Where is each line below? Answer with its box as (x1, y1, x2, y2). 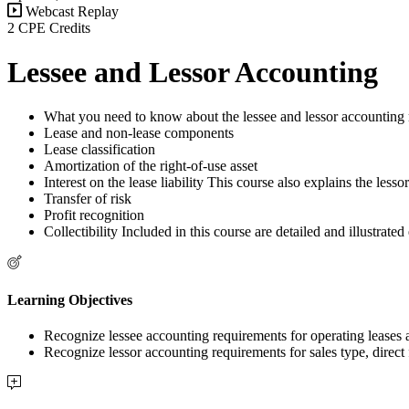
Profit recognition (44, 207, 144, 224)
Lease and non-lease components (44, 125, 234, 142)
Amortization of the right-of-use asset (44, 158, 257, 174)
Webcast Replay (22, 3, 119, 19)
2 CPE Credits (7, 19, 90, 36)
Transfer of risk (44, 191, 131, 207)
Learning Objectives (7, 291, 132, 308)
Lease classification (44, 142, 155, 158)
